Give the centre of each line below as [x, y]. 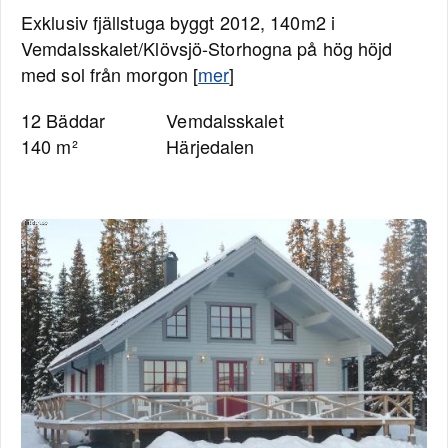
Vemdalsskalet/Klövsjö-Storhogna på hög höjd [207, 48]
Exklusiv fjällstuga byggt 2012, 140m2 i [178, 22]
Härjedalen [210, 146]
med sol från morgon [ [110, 74]
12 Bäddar [63, 120]
